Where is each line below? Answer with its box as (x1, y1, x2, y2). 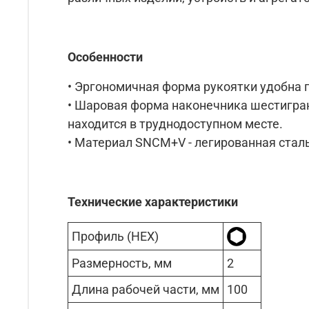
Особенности (68, 49, 143, 64)
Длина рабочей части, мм (72, 281, 219, 297)
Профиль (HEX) (72, 228, 159, 243)
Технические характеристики (68, 194, 238, 209)
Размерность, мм (72, 255, 172, 270)
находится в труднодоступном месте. (68, 116, 283, 131)
